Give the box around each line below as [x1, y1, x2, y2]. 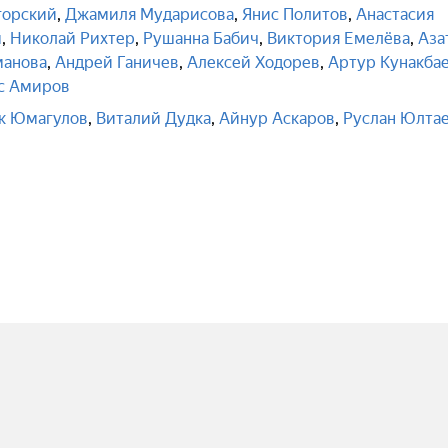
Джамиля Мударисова [65, 5, 234, 24]
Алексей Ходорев [187, 53, 320, 72]
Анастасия [356, 5, 434, 24]
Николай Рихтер [10, 29, 135, 48]
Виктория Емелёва [267, 29, 410, 48]
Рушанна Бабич [143, 29, 259, 48]
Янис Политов [242, 5, 348, 24]
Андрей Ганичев [55, 53, 179, 72]
